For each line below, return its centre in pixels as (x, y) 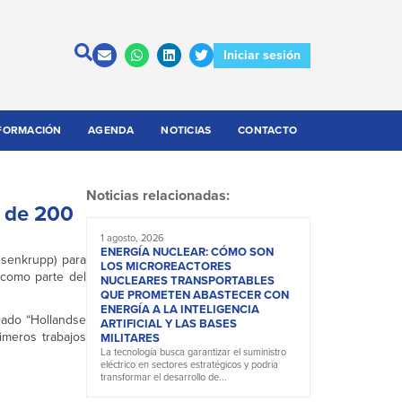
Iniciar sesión (262, 55)
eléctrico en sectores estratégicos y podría (189, 365)
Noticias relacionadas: (158, 196)
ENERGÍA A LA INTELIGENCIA (180, 310)
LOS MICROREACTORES (166, 267)
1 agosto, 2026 (132, 238)
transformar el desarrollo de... (164, 377)
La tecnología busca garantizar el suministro (193, 352)
